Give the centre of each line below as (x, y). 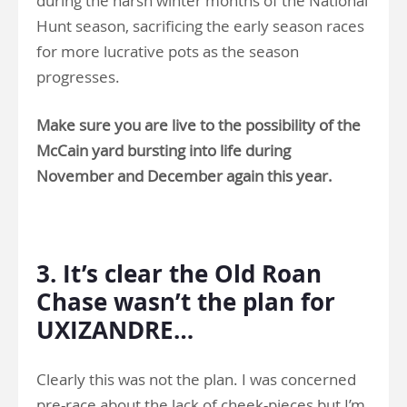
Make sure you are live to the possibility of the (199, 125)
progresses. (78, 77)
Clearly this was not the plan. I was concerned (196, 380)
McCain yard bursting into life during (164, 151)
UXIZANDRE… (115, 330)
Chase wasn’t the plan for (186, 302)
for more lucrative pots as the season (168, 52)
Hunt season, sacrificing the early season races (200, 26)
